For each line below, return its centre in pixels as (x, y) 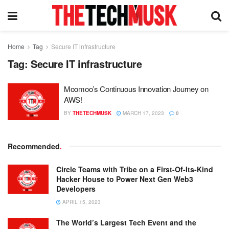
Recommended (34, 146)
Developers (76, 188)
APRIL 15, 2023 (81, 202)
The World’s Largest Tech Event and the (126, 222)
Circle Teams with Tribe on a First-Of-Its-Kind (135, 169)
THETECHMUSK (92, 113)
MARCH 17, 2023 (143, 113)
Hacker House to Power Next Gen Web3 (125, 179)
